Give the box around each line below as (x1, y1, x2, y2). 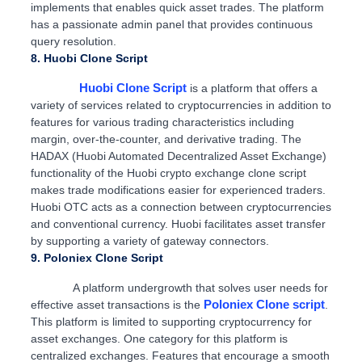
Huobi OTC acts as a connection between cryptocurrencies (30, 200, 331, 214)
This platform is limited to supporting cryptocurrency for (30, 315, 312, 329)
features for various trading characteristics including (30, 116, 294, 129)
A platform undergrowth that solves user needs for (30, 281, 328, 295)
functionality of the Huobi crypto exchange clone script (30, 166, 306, 180)
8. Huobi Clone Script (30, 52, 148, 65)
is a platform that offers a (186, 82, 318, 95)
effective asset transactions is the (30, 298, 204, 312)
